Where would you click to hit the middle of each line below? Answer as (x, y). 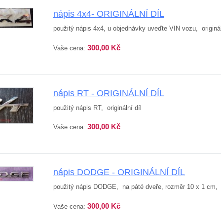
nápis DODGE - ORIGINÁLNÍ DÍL (119, 172)
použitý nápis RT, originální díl (97, 108)
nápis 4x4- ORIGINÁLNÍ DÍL (109, 14)
